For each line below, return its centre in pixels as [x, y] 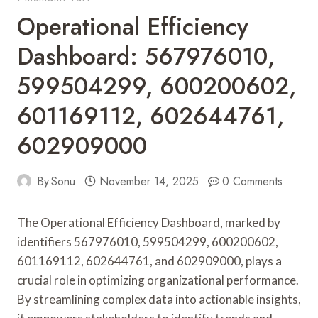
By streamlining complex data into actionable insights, [159, 299]
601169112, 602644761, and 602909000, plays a [149, 261]
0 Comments [253, 181]
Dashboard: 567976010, [146, 56]
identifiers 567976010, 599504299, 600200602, [148, 241]
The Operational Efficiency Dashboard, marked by [149, 222]
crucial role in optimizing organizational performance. [158, 280]
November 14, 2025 [149, 181]
